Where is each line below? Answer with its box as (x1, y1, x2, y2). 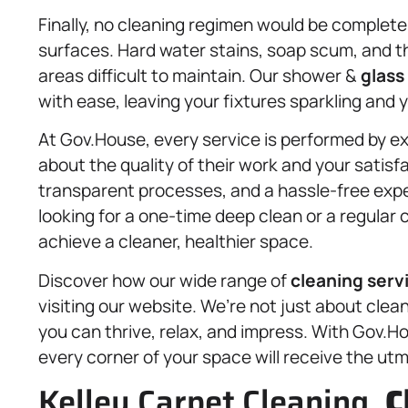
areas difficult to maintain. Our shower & (38, 63, 361, 87)
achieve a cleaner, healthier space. (38, 229, 313, 254)
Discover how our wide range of (38, 268, 291, 292)
